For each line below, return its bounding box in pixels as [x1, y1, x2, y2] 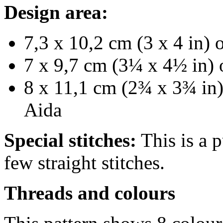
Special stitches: [4, 129, 136, 151]
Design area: [4, 1, 108, 23]
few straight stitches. [4, 151, 165, 173]
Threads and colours [4, 182, 175, 204]
